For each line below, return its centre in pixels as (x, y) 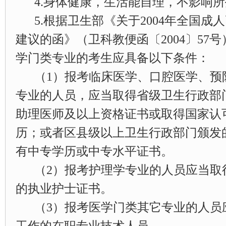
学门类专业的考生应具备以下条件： (112, 58)
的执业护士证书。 (64, 189)
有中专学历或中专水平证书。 (94, 151)
